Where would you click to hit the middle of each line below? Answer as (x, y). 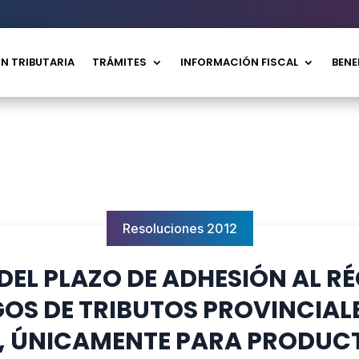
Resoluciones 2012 (179, 228)
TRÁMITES (120, 62)
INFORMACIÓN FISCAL (240, 62)
